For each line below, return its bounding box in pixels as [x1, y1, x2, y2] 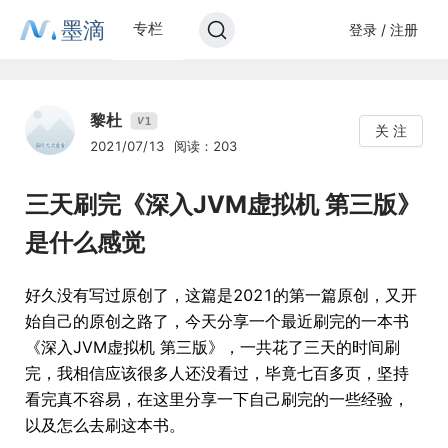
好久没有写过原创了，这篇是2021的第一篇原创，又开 [25, 285, 417, 305]
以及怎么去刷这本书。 [25, 415, 185, 435]
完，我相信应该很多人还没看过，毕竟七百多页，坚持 [25, 363, 409, 383]
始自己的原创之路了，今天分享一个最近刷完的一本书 [25, 311, 409, 331]
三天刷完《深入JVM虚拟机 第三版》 [25, 190, 421, 219]
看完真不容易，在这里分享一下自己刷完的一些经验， [25, 389, 409, 409]
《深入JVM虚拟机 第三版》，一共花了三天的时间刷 [25, 337, 400, 357]
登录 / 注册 [348, 20, 418, 38]
